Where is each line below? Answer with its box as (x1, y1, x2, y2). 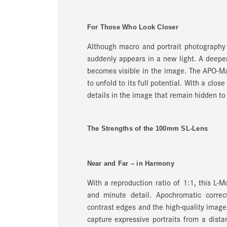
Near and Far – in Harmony (87, 159, 174, 167)
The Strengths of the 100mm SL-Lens (87, 124, 208, 132)
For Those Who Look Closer (87, 23, 178, 31)
